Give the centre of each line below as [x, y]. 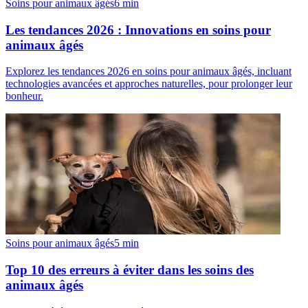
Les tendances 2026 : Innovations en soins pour [138, 30]
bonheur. [24, 96]
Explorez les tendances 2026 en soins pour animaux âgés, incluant [148, 71]
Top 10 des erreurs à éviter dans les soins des [130, 270]
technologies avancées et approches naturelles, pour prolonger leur [149, 84]
